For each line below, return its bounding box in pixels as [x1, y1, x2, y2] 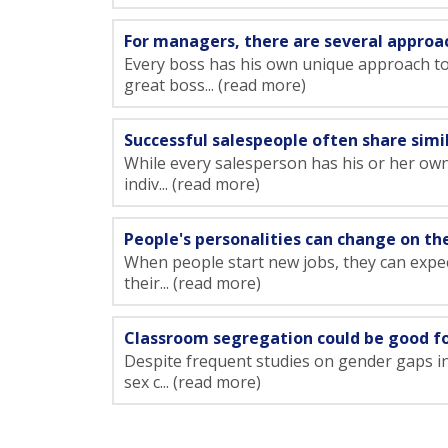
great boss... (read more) [124, 74, 306, 96]
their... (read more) [124, 272, 261, 294]
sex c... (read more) [124, 371, 261, 393]
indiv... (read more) [124, 173, 260, 195]
